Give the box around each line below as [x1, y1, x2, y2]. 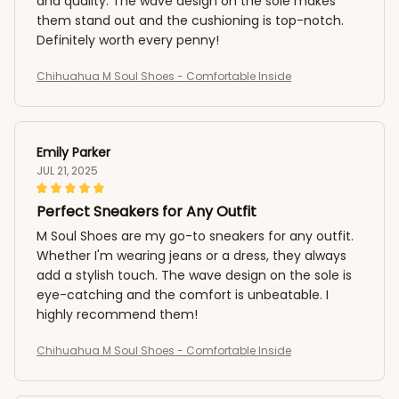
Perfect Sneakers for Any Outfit [37, 200, 256, 222]
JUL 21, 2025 [37, 162, 98, 178]
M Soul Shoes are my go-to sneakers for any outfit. [37, 226, 354, 245]
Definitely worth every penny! [37, 30, 219, 49]
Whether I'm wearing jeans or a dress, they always [37, 246, 346, 265]
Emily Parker [37, 142, 110, 161]
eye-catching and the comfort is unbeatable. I [37, 285, 329, 304]
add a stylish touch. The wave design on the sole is [37, 265, 352, 284]
